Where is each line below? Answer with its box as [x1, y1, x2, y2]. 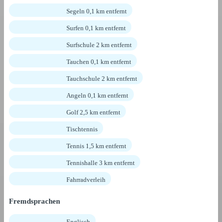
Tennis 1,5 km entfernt [66, 142, 126, 150]
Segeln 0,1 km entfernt [66, 7, 127, 15]
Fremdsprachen [9, 197, 60, 206]
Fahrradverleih [66, 176, 106, 184]
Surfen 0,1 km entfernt [66, 24, 126, 32]
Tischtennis [66, 125, 98, 133]
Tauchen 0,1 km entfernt [66, 58, 131, 66]
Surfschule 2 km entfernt [66, 41, 132, 49]
